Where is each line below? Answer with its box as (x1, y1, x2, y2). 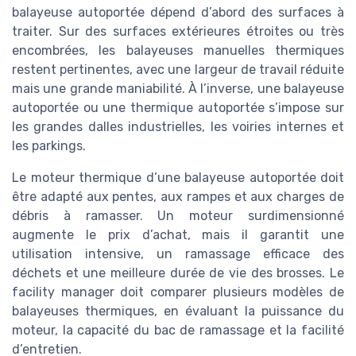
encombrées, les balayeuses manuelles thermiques (12, 43, 344, 59)
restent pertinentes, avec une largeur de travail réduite (12, 62, 344, 78)
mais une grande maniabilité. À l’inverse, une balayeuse (12, 81, 344, 97)
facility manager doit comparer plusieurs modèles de (12, 284, 344, 300)
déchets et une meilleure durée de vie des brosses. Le (12, 265, 344, 281)
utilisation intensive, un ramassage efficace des (12, 246, 344, 262)
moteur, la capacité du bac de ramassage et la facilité (12, 323, 344, 339)
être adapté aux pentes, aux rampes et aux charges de (12, 189, 344, 205)
